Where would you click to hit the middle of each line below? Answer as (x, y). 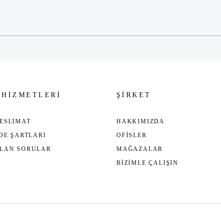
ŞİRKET (134, 95)
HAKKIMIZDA (140, 121)
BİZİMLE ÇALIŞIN (147, 163)
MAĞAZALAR (140, 149)
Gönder (110, 5)
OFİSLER (131, 135)
